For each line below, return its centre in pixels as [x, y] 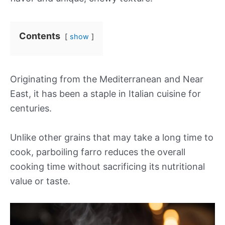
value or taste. [40, 181]
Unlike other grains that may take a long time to [112, 137]
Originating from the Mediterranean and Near [107, 79]
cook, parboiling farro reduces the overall [98, 152]
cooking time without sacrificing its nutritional [107, 166]
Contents [40, 36]
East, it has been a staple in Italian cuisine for [105, 94]
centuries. [31, 108]
